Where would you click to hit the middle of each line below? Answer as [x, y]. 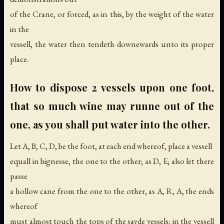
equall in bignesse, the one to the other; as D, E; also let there [112, 161]
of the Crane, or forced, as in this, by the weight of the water [112, 14]
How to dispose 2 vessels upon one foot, [112, 87]
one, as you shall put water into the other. [110, 124]
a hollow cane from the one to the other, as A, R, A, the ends [112, 191]
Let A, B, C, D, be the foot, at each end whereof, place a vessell [111, 146]
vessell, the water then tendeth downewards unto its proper [112, 44]
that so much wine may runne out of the [112, 105]
